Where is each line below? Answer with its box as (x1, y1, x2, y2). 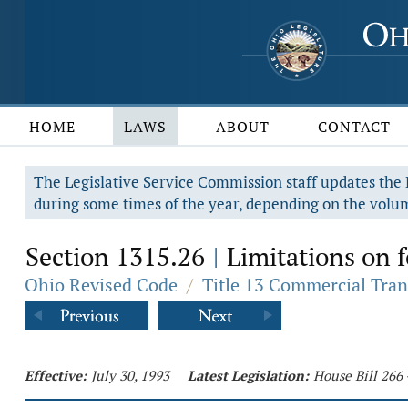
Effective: (25, 366, 87, 384)
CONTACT (318, 117, 392, 137)
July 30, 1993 (91, 366, 169, 384)
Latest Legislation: (188, 366, 309, 384)
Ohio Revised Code (25, 272, 178, 297)
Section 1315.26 (25, 240, 211, 273)
